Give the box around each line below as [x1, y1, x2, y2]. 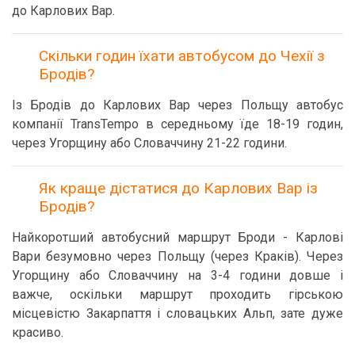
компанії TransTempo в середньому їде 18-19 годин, [12, 116, 343, 132]
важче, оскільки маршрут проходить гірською [12, 287, 343, 302]
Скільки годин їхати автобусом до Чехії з [39, 47, 325, 65]
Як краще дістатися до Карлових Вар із [39, 179, 318, 197]
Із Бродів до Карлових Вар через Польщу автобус [12, 97, 343, 113]
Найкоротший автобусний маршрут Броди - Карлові [12, 230, 343, 245]
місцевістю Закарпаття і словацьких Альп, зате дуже [12, 306, 343, 321]
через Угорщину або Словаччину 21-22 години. [12, 136, 287, 151]
